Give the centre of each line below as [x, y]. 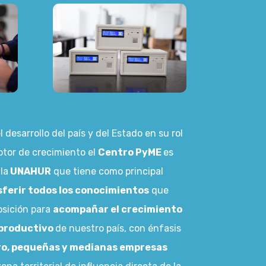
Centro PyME [130, 153]
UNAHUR [29, 172]
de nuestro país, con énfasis [118, 229]
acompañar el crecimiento [117, 210]
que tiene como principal [107, 172]
